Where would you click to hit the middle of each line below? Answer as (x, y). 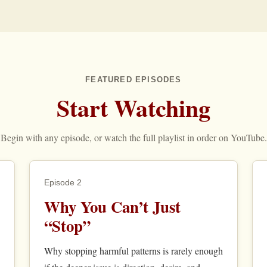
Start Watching (133, 108)
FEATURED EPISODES (133, 80)
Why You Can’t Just (112, 207)
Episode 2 (63, 183)
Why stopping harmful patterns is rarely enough (133, 251)
